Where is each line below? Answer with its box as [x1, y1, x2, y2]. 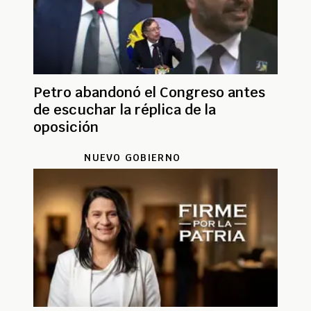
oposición [33, 117, 99, 136]
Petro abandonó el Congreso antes [33, 83, 265, 101]
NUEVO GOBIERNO [84, 151, 181, 164]
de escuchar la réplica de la [33, 100, 216, 119]
